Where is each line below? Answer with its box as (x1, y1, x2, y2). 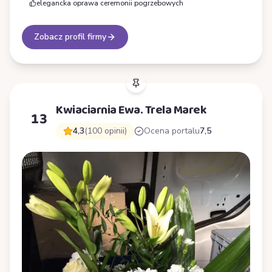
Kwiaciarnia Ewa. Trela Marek (56, 100, 206, 120)
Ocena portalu (144, 125, 200, 137)
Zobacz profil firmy (34, 31, 106, 43)
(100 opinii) (84, 125, 127, 137)
